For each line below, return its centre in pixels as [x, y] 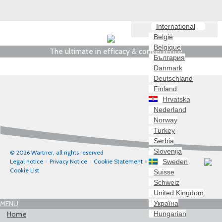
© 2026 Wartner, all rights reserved [57, 152]
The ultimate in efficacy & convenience [116, 51]
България [169, 57]
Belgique [167, 47]
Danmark [168, 68]
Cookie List [25, 170]
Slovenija [168, 151]
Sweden [175, 161]
